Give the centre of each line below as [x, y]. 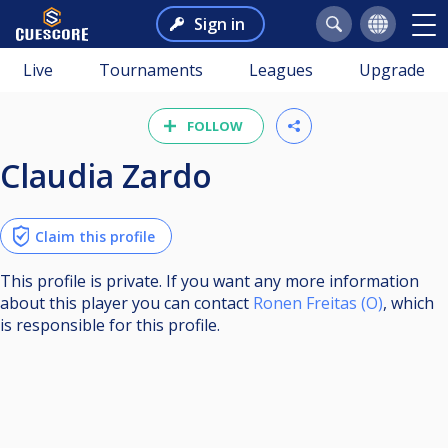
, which [408, 303]
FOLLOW [215, 126]
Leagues [281, 70]
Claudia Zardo [116, 175]
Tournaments [151, 70]
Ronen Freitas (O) [318, 303]
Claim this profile [95, 237]
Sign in [219, 24]
